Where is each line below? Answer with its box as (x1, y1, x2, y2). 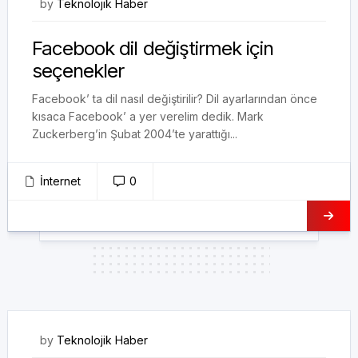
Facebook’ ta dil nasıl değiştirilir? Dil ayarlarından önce (32, 92, 317, 105)
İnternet (40, 174, 81, 188)
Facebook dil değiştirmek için (32, 37, 274, 60)
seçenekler (32, 59, 125, 82)
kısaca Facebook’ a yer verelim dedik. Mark (32, 109, 264, 123)
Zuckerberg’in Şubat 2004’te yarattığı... (32, 127, 237, 141)
